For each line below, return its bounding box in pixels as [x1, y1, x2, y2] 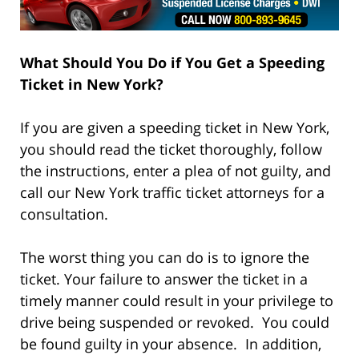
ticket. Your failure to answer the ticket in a [20, 269, 308, 289]
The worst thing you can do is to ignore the [20, 248, 309, 268]
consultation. [20, 204, 112, 224]
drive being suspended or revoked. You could [20, 313, 329, 333]
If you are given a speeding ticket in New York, [20, 118, 329, 138]
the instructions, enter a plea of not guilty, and [20, 161, 331, 181]
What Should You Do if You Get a [20, 53, 255, 73]
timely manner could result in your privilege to [20, 291, 333, 311]
